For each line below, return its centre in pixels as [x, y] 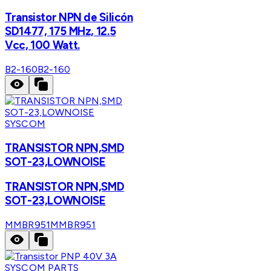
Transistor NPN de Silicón [69, 18]
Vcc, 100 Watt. [42, 45]
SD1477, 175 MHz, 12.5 [60, 31]
